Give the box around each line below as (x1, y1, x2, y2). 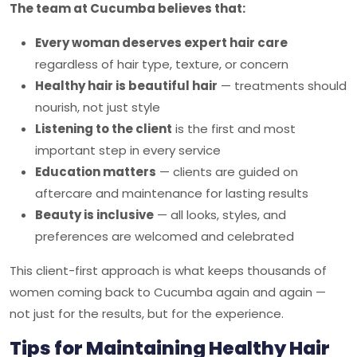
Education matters (35, 163, 156, 180)
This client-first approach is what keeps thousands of (10, 262, 327, 279)
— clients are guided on (156, 163, 298, 180)
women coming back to (10, 284, 154, 300)
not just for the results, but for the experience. (10, 305, 284, 322)
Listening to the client (35, 120, 172, 137)
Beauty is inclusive (35, 206, 154, 223)
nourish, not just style (35, 99, 160, 116)
